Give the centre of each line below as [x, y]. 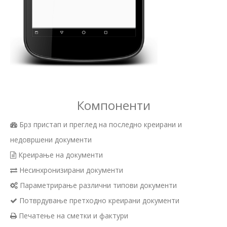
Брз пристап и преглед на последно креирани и [100, 124]
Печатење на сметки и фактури [72, 215]
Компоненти [113, 105]
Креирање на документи [60, 155]
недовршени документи [51, 139]
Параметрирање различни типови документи [97, 185]
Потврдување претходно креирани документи [98, 200]
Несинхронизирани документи [70, 170]
